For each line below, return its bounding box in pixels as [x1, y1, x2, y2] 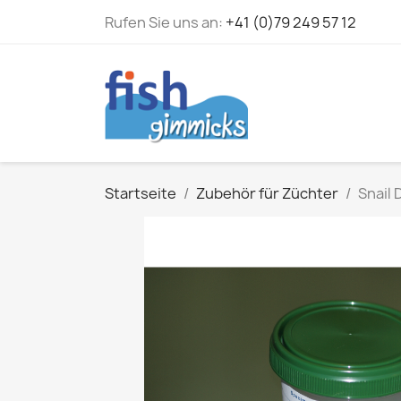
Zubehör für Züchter [196, 183, 338, 203]
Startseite [105, 183, 176, 203]
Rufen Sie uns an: [105, 13, 226, 32]
